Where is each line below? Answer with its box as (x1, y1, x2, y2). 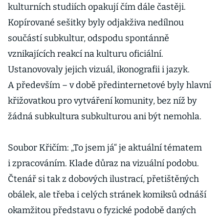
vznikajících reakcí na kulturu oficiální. (8, 48, 163, 59)
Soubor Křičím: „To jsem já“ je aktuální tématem (8, 142, 202, 153)
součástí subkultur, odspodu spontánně (8, 33, 169, 44)
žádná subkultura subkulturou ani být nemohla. (8, 111, 201, 122)
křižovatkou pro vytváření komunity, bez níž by (8, 95, 197, 106)
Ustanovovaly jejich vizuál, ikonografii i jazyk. (8, 64, 190, 75)
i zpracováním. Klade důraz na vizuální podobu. (8, 158, 199, 169)
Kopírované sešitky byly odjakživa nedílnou (8, 17, 184, 28)
